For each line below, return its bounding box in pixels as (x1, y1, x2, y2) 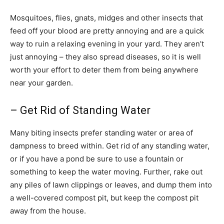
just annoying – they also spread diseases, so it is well (10, 52, 201, 61)
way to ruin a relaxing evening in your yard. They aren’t (10, 39, 204, 48)
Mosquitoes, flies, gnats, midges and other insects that (10, 13, 203, 22)
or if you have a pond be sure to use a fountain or (10, 154, 183, 163)
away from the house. (10, 206, 86, 215)
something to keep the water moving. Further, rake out (10, 167, 202, 176)
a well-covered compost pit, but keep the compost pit (10, 193, 198, 202)
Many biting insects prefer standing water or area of (10, 128, 193, 137)
